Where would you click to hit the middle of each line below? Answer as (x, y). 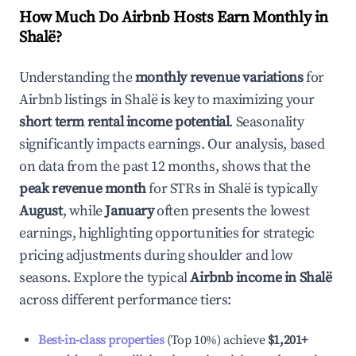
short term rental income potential (124, 122)
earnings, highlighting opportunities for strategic (167, 233)
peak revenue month (83, 189)
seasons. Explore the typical (105, 278)
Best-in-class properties (101, 340)
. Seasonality (267, 122)
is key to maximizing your (236, 100)
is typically (284, 189)
